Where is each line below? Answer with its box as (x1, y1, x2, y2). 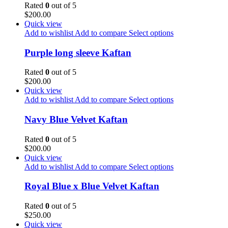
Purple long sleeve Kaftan (24, 47, 131, 58)
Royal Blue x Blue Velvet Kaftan (24, 181, 159, 192)
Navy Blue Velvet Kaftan (24, 113, 128, 125)
